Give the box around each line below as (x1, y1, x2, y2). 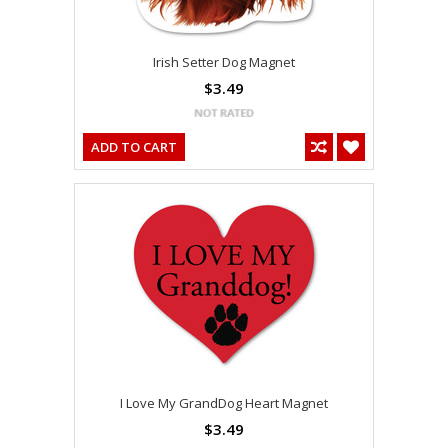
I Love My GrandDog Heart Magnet (120, 394, 328, 413)
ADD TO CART (91, 138, 177, 157)
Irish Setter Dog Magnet (153, 53, 295, 72)
